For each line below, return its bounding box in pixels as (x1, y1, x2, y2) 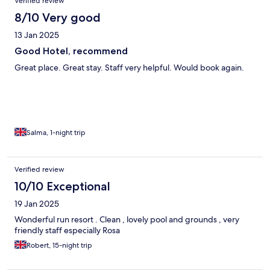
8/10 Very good (14, 10, 101, 25)
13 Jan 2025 (14, 30, 59, 41)
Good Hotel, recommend (14, 45, 128, 57)
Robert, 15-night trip (27, 240, 92, 251)
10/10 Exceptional (14, 179, 110, 194)
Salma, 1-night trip (27, 128, 86, 138)
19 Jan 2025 (14, 198, 59, 210)
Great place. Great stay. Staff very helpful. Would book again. (14, 62, 244, 74)
